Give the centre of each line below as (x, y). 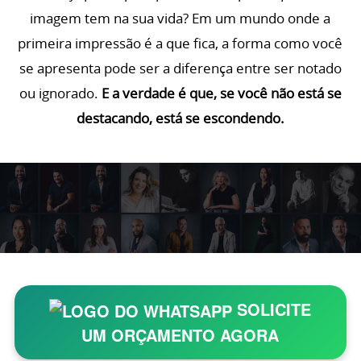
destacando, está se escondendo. (180, 118)
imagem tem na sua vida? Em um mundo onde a (180, 18)
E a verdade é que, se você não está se (221, 93)
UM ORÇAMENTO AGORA (180, 335)
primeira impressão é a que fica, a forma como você (180, 43)
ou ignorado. (60, 93)
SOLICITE (274, 309)
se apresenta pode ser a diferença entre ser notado (180, 68)
